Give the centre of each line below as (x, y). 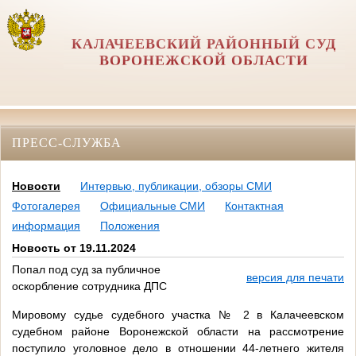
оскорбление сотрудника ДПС (89, 286)
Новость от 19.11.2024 (74, 248)
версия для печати (295, 278)
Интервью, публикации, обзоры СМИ (176, 186)
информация (46, 226)
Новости (36, 186)
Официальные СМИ (153, 206)
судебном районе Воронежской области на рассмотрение (178, 332)
